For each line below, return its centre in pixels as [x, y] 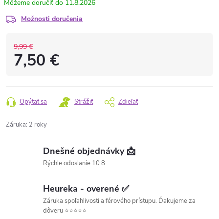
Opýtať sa [33, 102]
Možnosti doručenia [52, 19]
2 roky [38, 125]
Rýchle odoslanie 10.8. [75, 163]
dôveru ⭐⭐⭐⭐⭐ [65, 211]
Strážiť [84, 102]
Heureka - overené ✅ [86, 189]
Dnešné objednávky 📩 [89, 151]
